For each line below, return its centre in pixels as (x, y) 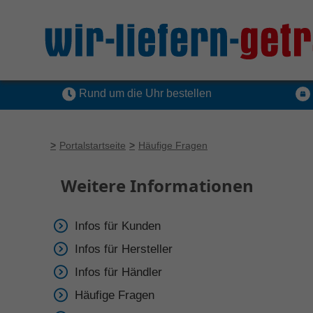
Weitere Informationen (157, 186)
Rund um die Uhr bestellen (144, 93)
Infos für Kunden (118, 226)
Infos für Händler (118, 272)
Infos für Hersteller (124, 249)
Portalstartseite (93, 146)
